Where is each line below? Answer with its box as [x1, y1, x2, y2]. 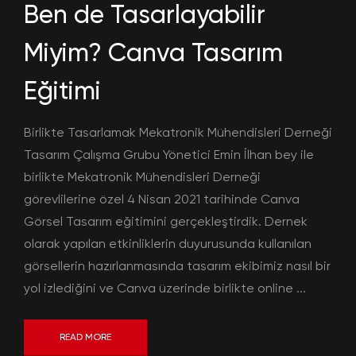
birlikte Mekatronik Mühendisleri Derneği [24, 168, 261, 184]
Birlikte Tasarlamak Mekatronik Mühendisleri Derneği [24, 124, 332, 140]
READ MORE [60, 331, 111, 342]
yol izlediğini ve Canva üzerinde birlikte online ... [24, 280, 306, 296]
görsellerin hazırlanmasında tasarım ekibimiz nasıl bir [24, 257, 331, 273]
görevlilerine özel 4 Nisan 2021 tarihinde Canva [24, 191, 300, 207]
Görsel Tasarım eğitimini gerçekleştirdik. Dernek [24, 213, 308, 229]
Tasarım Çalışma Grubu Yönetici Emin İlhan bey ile [24, 146, 314, 162]
